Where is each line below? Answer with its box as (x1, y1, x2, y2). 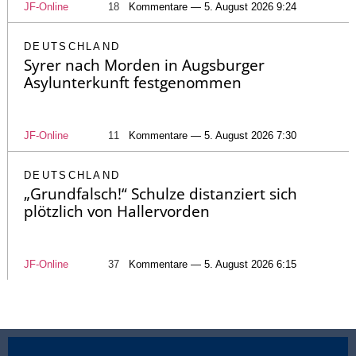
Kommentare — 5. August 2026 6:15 (129, 258, 296, 271)
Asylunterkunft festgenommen (24, 72, 242, 94)
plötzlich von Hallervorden (24, 201, 210, 222)
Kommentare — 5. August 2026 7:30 (129, 130, 296, 142)
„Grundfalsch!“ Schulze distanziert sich (24, 184, 297, 205)
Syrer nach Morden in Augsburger (24, 55, 265, 76)
